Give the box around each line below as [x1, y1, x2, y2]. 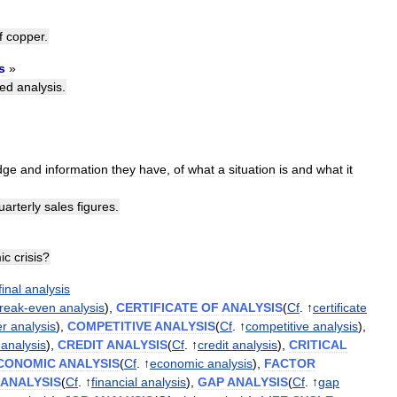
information [45, 161, 108, 176]
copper [6, 28, 44, 43]
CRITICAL [289, 337, 347, 352]
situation [229, 161, 276, 176]
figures [77, 198, 115, 214]
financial [91, 374, 137, 389]
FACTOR [264, 355, 315, 370]
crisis [14, 249, 43, 264]
